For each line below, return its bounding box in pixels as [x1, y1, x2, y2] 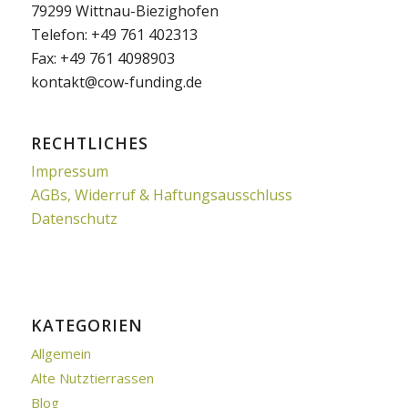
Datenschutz [30, 208, 117, 229]
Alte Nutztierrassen [30, 368, 154, 387]
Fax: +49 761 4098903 [30, 47, 175, 68]
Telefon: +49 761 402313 [30, 24, 198, 45]
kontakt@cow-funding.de [30, 71, 202, 92]
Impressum [30, 160, 108, 181]
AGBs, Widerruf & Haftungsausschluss [30, 184, 292, 205]
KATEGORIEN [30, 313, 143, 336]
